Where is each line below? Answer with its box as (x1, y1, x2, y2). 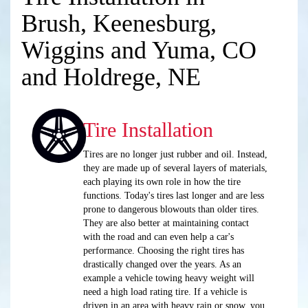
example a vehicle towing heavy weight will (82, 273, 254, 283)
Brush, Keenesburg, (21, 10, 217, 37)
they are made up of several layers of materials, (82, 163, 267, 173)
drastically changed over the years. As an (82, 259, 241, 269)
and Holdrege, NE (21, 63, 201, 91)
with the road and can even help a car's (82, 232, 234, 242)
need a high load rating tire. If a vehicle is (82, 287, 247, 297)
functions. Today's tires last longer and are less (82, 190, 264, 201)
